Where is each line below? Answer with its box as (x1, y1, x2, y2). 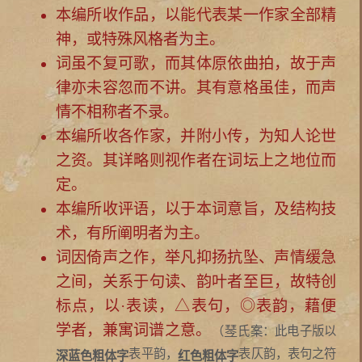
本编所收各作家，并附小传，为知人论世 (55, 127, 337, 145)
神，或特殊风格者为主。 (55, 30, 225, 48)
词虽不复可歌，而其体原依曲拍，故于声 (55, 54, 337, 72)
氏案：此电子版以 (238, 323, 337, 338)
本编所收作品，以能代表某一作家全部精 (55, 6, 337, 23)
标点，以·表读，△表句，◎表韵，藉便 (55, 297, 337, 314)
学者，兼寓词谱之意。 (55, 321, 212, 339)
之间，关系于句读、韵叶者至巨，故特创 (55, 272, 337, 290)
